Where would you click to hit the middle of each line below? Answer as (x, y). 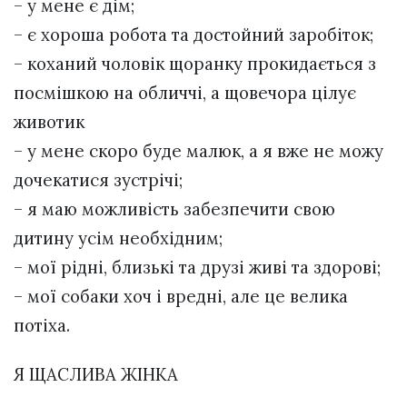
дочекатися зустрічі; (98, 179)
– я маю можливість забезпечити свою (174, 208)
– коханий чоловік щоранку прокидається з (195, 63)
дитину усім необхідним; (118, 238)
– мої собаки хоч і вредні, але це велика (181, 296)
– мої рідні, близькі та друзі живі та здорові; (197, 267)
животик (49, 121)
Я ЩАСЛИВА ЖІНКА (98, 374)
